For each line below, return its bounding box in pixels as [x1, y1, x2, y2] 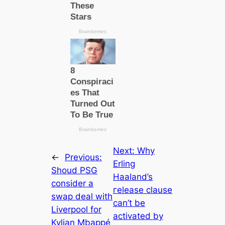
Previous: [65, 152, 102, 162]
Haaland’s [113, 171, 153, 182]
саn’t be [113, 197, 146, 208]
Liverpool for [51, 204, 102, 214]
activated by [113, 210, 164, 221]
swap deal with [51, 191, 113, 201]
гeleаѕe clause [113, 184, 173, 195]
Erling [113, 158, 136, 169]
